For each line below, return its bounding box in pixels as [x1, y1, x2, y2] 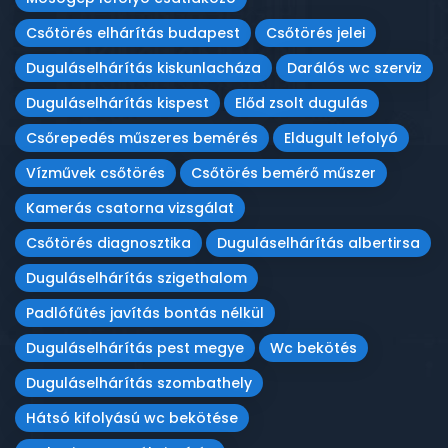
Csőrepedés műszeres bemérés [26, 128, 258, 148]
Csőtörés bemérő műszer [191, 163, 376, 183]
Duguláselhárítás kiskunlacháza [26, 58, 261, 78]
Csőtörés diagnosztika [26, 233, 191, 253]
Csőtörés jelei [266, 23, 365, 43]
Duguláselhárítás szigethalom [26, 268, 247, 288]
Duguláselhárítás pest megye [26, 338, 244, 358]
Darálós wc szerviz [287, 58, 422, 78]
